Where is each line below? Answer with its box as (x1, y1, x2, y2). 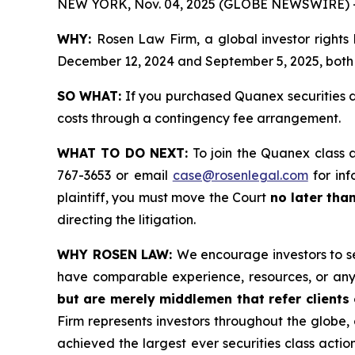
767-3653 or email (57, 166, 173, 183)
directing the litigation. (57, 211, 196, 227)
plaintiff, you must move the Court (57, 189, 270, 205)
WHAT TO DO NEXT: (57, 144, 189, 161)
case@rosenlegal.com (172, 166, 308, 183)
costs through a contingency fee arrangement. (57, 109, 341, 126)
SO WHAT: (57, 87, 122, 104)
